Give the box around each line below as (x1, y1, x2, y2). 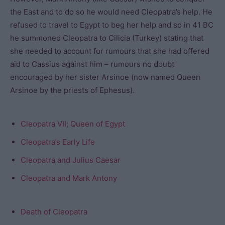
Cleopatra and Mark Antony (21, 173, 117, 183)
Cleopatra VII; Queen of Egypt (21, 119, 125, 129)
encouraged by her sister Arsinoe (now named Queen (10, 72, 200, 82)
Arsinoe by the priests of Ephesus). (10, 85, 135, 95)
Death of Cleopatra (21, 207, 87, 216)
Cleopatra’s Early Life (21, 137, 95, 147)
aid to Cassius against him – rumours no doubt (10, 59, 174, 69)
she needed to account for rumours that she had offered (10, 46, 209, 56)
